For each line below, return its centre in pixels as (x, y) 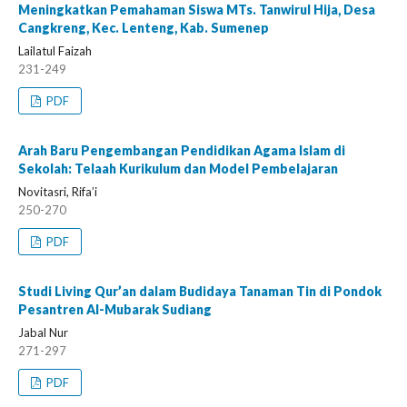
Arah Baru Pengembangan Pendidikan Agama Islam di (182, 150)
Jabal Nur (43, 333)
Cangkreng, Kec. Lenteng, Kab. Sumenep (144, 28)
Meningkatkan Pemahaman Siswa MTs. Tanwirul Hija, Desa (197, 10)
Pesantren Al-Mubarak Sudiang (115, 309)
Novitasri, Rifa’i (58, 192)
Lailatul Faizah (55, 51)
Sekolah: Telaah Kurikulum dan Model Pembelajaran (178, 169)
